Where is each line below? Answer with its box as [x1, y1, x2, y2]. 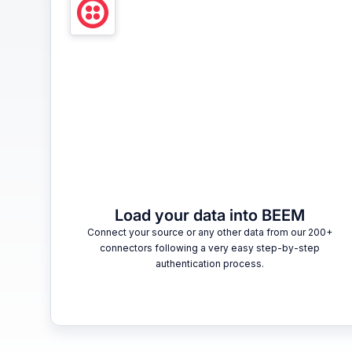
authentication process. [155, 258, 264, 270]
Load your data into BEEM [114, 206, 305, 225]
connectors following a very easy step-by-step [99, 242, 320, 255]
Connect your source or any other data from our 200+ [86, 226, 332, 239]
